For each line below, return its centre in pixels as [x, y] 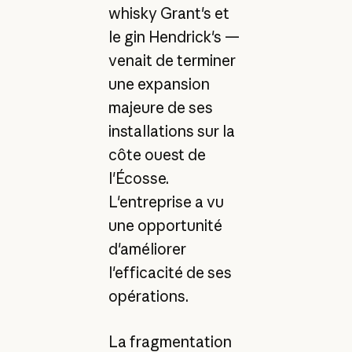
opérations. [148, 296]
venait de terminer [172, 60]
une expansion [159, 84]
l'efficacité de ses [170, 272]
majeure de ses [160, 107]
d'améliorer [147, 249]
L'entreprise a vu [166, 202]
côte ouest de [157, 154]
